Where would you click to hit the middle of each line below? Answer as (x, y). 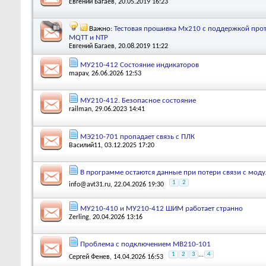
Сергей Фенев (89, 257)
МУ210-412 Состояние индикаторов (140, 65)
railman (80, 110)
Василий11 (85, 145)
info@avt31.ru (90, 185)
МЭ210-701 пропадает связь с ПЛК (137, 137)
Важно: (102, 29)
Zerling (79, 217)
